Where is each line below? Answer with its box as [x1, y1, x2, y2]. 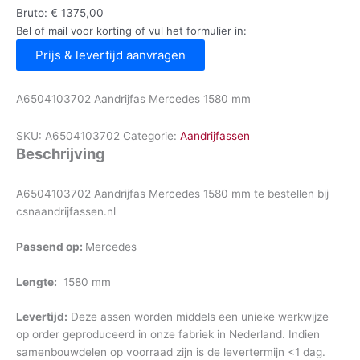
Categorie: [123, 129, 180, 143]
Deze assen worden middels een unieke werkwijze [67, 310, 329, 324]
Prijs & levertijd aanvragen [35, 47, 186, 63]
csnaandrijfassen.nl [16, 204, 116, 218]
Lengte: [16, 275, 57, 288]
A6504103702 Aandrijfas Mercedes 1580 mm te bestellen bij [16, 186, 329, 200]
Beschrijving [16, 145, 105, 163]
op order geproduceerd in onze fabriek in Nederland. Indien [16, 328, 320, 342]
